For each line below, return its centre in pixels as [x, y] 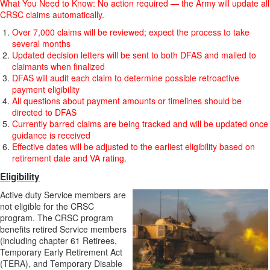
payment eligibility [46, 89]
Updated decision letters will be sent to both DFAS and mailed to [134, 55]
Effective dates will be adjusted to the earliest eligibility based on [133, 146]
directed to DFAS [44, 112]
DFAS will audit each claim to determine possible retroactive [126, 78]
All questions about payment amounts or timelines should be [127, 101]
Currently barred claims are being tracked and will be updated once [140, 124]
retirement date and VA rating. [69, 158]
